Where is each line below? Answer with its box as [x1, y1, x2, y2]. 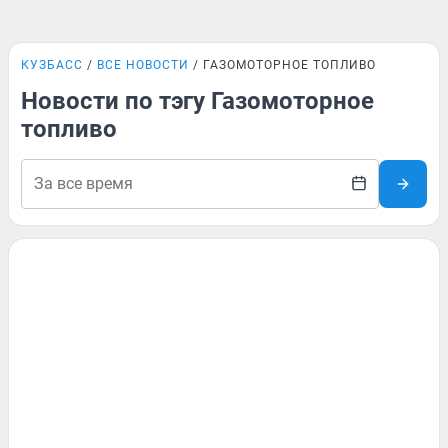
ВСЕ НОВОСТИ [97, 58, 189, 72]
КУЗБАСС [21, 58, 83, 72]
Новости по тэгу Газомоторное [21, 87, 374, 115]
